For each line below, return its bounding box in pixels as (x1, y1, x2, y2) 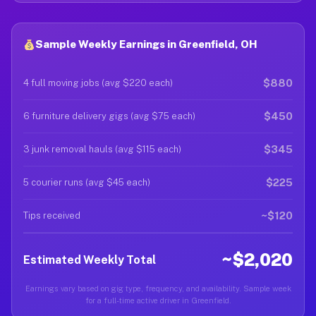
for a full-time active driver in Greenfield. (85, 296, 231, 305)
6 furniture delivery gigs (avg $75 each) (23, 111, 195, 121)
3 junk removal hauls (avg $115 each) (23, 144, 181, 154)
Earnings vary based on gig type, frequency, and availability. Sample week (25, 284, 291, 293)
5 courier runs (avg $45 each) (23, 177, 150, 188)
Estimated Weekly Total (23, 253, 156, 267)
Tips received (23, 210, 80, 221)
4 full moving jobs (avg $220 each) (23, 78, 173, 88)
